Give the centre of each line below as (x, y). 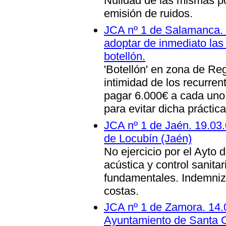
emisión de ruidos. (148, 14)
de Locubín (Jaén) (148, 138)
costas (120, 191)
